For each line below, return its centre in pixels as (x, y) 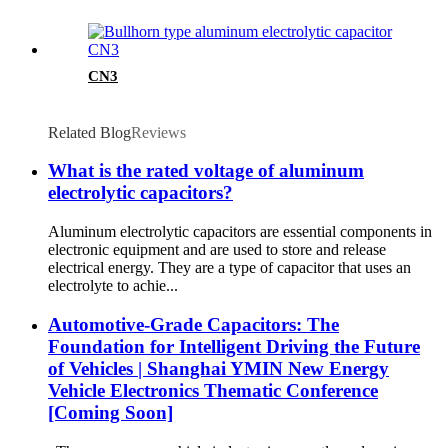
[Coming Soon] (110, 412)
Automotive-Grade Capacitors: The (193, 324)
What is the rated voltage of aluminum (206, 171)
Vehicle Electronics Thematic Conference (213, 390)
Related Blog (89, 132)
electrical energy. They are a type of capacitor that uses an (229, 268)
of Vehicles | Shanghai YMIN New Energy (218, 368)
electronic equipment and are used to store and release (217, 250)
